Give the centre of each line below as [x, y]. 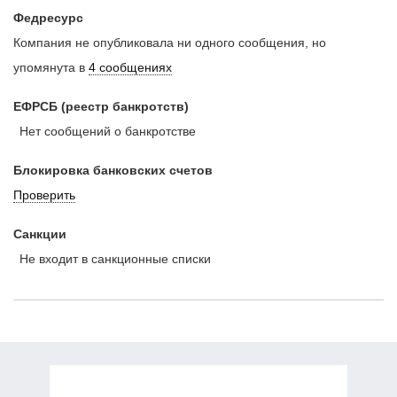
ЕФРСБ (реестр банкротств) [101, 106]
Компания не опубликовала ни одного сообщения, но [170, 42]
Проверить [44, 195]
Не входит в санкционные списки [112, 258]
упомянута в [51, 67]
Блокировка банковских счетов [113, 170]
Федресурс [48, 17]
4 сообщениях [130, 67]
